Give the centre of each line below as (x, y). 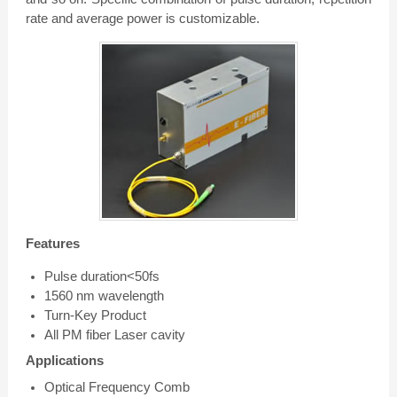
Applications (64, 361)
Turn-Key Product (95, 315)
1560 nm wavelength (104, 295)
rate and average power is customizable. (142, 18)
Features (52, 243)
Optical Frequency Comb (117, 387)
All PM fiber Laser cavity (114, 334)
